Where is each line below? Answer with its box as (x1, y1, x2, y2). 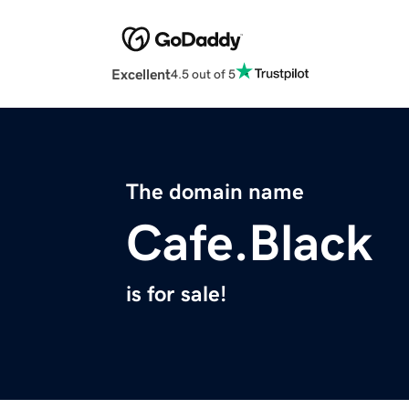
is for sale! (126, 283, 226, 306)
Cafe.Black (126, 217, 372, 269)
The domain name (126, 181, 304, 204)
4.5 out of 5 (171, 67, 236, 80)
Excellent (111, 67, 171, 82)
